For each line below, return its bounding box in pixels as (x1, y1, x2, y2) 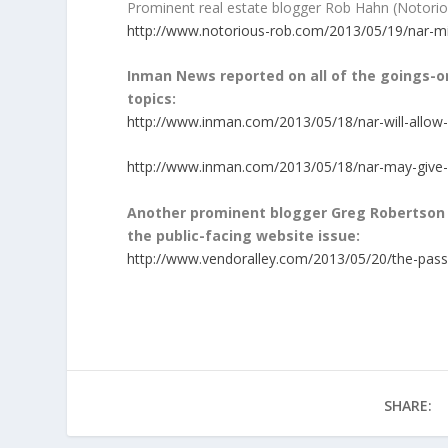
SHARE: (383, 395, 432, 415)
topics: (127, 89, 177, 109)
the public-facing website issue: (127, 225, 361, 245)
